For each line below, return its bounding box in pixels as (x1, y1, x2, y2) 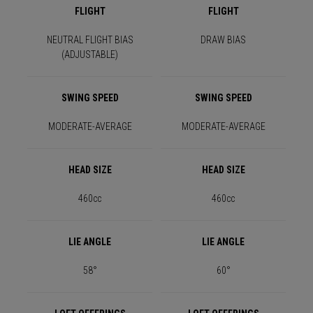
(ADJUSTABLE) (61, 49, 118, 61)
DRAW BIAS (201, 34, 246, 46)
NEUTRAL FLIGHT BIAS (46, 34, 133, 46)
